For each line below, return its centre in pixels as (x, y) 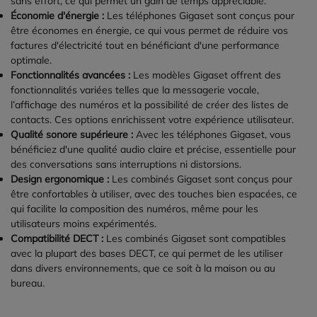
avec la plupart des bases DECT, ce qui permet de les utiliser (147, 254)
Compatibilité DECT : (57, 239)
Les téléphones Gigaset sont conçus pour (199, 16)
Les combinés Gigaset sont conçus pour (201, 179)
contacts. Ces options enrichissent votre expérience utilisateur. (152, 120)
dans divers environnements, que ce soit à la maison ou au (143, 269)
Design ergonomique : (60, 179)
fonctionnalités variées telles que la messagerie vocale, (135, 90)
